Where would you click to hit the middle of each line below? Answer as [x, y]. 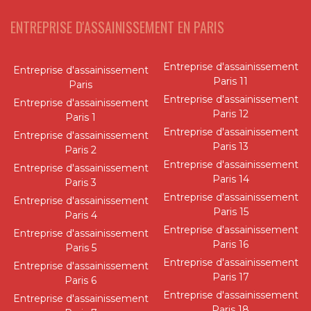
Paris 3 [81, 183]
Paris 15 [230, 212]
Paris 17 [230, 277]
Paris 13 [230, 147]
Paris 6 [81, 281]
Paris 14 [230, 179]
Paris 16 [230, 245]
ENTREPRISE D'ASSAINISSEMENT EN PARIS [117, 27]
